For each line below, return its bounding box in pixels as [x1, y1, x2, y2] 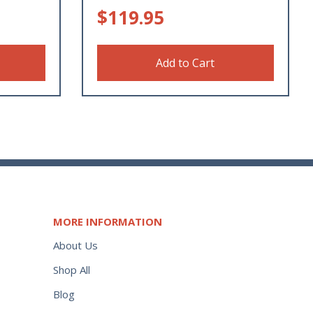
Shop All [53, 262, 90, 277]
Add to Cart [156, 54, 215, 71]
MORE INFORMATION [53, 214, 162, 228]
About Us [53, 238, 98, 252]
